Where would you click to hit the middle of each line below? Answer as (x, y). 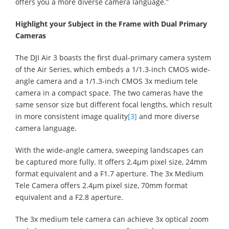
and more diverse (168, 116)
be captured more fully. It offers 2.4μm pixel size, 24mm (111, 162)
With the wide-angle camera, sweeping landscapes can (109, 150)
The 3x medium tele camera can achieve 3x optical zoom (112, 219)
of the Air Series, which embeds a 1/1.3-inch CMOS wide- (113, 69)
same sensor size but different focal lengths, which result (114, 104)
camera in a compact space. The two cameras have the (109, 93)
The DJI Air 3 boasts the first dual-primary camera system (113, 57)
